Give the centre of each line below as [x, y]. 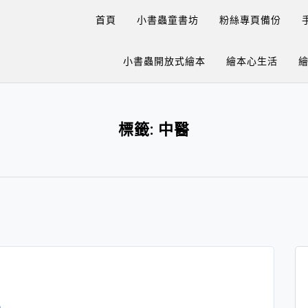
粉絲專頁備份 [250, 20]
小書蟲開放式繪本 [164, 61]
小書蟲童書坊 [168, 20]
